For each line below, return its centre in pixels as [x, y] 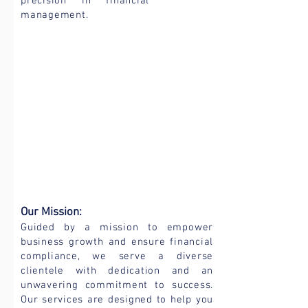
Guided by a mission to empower [117, 228]
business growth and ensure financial [117, 242]
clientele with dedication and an [117, 271]
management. [55, 15]
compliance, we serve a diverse [117, 256]
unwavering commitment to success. [117, 285]
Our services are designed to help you [117, 300]
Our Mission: [51, 212]
